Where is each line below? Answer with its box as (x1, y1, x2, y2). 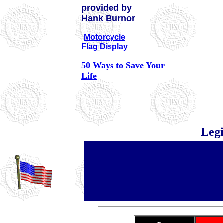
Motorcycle (84, 32, 125, 41)
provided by (81, 2, 132, 13)
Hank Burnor (81, 13, 135, 23)
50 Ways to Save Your (81, 60, 165, 70)
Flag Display (81, 42, 128, 51)
